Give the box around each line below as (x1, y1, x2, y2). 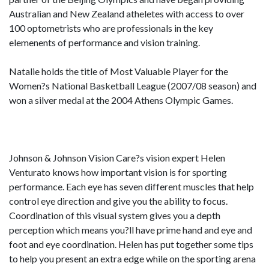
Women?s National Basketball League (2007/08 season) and (9, 80, 256, 91)
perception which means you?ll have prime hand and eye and (9, 224, 252, 235)
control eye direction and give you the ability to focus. (9, 195, 228, 207)
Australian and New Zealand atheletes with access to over (9, 8, 244, 19)
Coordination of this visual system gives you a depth (9, 210, 220, 221)
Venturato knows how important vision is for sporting (9, 166, 227, 178)
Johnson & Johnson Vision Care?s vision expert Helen (9, 152, 225, 163)
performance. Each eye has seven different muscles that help (9, 181, 254, 192)
